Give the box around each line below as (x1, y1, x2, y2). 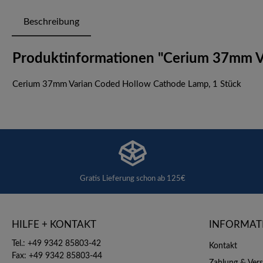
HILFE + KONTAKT (12, 220, 96, 230)
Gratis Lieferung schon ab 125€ (79, 174, 186, 183)
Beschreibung (23, 17, 79, 27)
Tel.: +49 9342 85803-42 (12, 240, 101, 248)
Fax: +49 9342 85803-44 (12, 252, 102, 261)
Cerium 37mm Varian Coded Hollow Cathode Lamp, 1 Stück (12, 80, 241, 89)
